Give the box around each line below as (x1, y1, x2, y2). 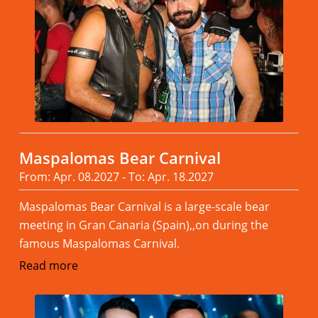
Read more (18, 257, 78, 273)
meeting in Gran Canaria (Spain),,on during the (18, 216, 268, 233)
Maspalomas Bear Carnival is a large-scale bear (18, 198, 270, 214)
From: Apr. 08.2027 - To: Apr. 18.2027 (18, 168, 214, 185)
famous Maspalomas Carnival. (18, 235, 180, 251)
